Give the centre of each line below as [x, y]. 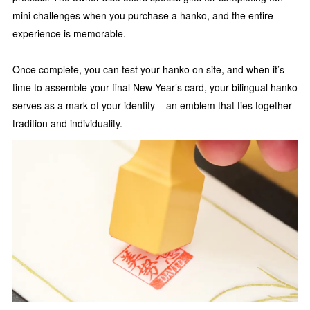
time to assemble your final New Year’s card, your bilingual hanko [155, 88]
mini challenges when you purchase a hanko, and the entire [143, 16]
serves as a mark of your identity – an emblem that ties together [152, 106]
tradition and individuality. [67, 124]
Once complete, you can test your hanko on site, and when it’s [148, 70]
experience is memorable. [69, 34]
